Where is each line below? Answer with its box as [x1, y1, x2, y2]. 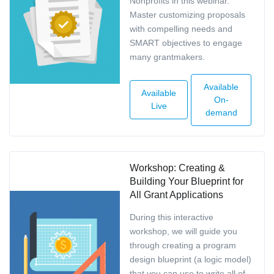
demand [205, 107, 237, 117]
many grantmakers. [130, 51, 205, 62]
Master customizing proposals [130, 9, 245, 20]
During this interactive [130, 212, 213, 222]
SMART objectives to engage [130, 37, 242, 48]
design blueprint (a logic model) [130, 254, 251, 264]
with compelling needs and [130, 23, 232, 34]
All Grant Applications [130, 189, 223, 200]
